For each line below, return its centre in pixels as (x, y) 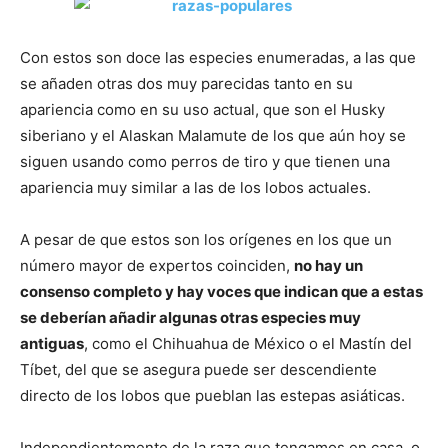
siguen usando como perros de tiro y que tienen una (205, 161)
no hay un (328, 265)
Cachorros (256, 53)
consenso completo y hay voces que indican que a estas (221, 291)
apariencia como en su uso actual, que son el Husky (202, 109)
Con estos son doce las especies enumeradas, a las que (218, 57)
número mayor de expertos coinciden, (157, 265)
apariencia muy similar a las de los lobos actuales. (195, 187)
